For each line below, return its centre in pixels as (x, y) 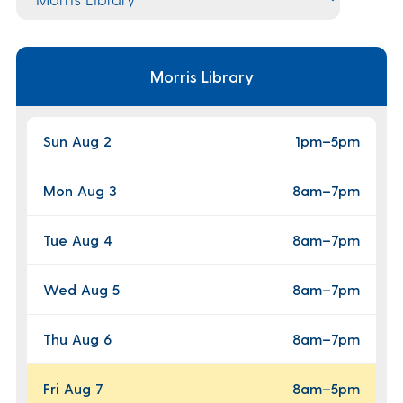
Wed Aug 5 (81, 289)
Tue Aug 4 (77, 239)
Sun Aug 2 (77, 140)
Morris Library (201, 76)
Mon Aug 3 (80, 190)
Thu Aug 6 (77, 338)
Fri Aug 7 (72, 388)
